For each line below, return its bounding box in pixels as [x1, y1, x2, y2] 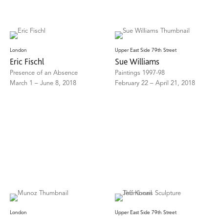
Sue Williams [115, 56, 160, 67]
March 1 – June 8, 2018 [10, 80, 76, 87]
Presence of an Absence [10, 70, 78, 77]
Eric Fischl [10, 56, 44, 67]
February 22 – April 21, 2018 [115, 80, 196, 87]
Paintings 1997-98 [115, 70, 165, 77]
